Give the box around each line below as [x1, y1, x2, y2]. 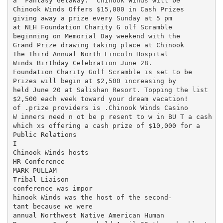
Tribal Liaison [12, 175, 69, 183]
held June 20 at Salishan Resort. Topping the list [12, 86, 208, 94]
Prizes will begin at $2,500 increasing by [12, 77, 176, 85]
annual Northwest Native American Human [12, 211, 164, 219]
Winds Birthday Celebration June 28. [12, 59, 152, 67]
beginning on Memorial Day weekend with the [12, 32, 180, 40]
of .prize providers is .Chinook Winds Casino [12, 104, 188, 111]
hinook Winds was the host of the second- [12, 193, 172, 201]
